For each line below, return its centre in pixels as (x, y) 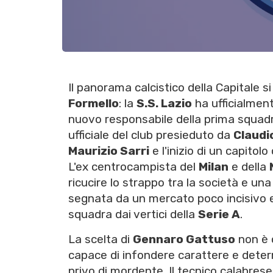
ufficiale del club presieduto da (151, 135)
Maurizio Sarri (109, 151)
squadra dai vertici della (133, 214)
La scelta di (101, 239)
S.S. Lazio (164, 104)
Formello (94, 104)
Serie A (219, 214)
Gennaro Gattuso (184, 239)
